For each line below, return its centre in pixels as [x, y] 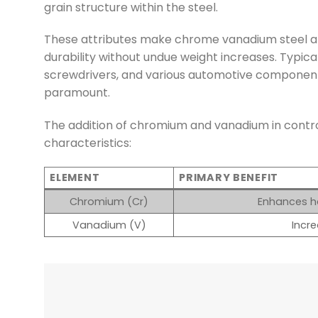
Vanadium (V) [109, 225]
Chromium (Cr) [109, 201]
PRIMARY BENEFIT [229, 177]
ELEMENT [75, 177]
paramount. [77, 93]
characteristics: [88, 143]
